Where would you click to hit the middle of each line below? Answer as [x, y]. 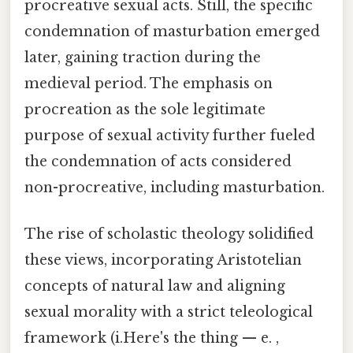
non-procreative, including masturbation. [175, 187]
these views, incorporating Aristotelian [163, 260]
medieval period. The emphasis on [149, 83]
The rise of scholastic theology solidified [169, 234]
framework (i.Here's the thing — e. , [152, 338]
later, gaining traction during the [143, 57]
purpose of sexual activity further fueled [170, 135]
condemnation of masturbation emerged [172, 31]
